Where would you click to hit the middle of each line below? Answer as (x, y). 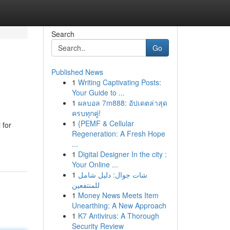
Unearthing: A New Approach (119, 205)
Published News (77, 72)
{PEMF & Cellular (106, 123)
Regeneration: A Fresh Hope (118, 133)
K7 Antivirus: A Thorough (118, 216)
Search (63, 34)
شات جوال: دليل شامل (112, 175)
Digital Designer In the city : (122, 154)
